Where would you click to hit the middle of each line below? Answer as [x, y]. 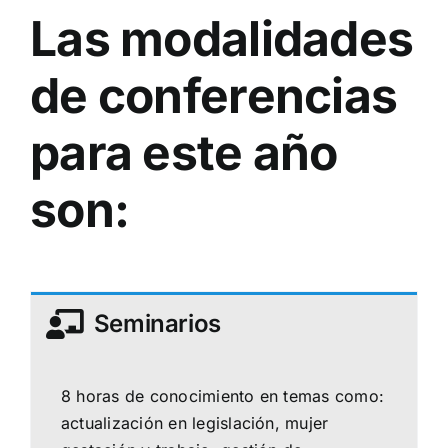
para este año [184, 153]
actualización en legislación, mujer [195, 423]
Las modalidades [222, 39]
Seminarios [157, 324]
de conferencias [214, 96]
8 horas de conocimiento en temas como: [223, 396]
